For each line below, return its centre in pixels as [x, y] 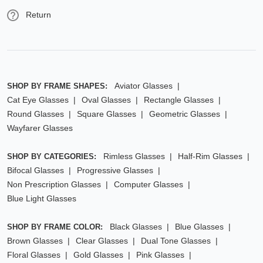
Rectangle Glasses [179, 100]
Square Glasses [107, 114]
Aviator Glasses [144, 85]
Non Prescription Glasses [54, 184]
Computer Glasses [149, 184]
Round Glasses [36, 114]
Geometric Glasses [185, 114]
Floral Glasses [34, 254]
